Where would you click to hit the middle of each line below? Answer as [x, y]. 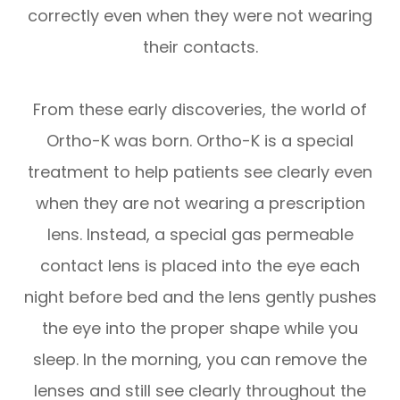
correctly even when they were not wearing [200, 15]
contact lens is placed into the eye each [200, 265]
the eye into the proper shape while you [200, 328]
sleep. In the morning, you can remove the [200, 359]
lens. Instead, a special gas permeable [200, 234]
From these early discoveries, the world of [200, 109]
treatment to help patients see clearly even [200, 171]
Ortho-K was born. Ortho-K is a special [200, 140]
